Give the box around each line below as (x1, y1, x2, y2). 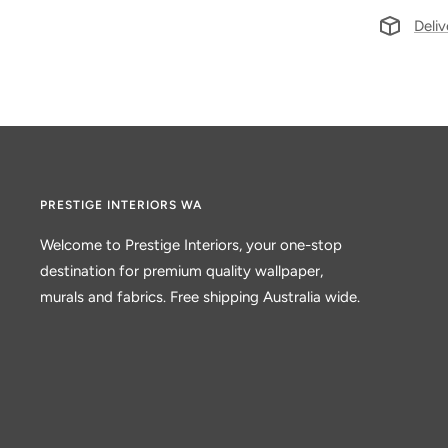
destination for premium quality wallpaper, (40, 262, 323, 280)
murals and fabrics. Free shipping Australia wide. (40, 288, 360, 306)
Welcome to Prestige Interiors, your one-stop (40, 236, 342, 254)
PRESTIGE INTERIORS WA (40, 198, 202, 212)
